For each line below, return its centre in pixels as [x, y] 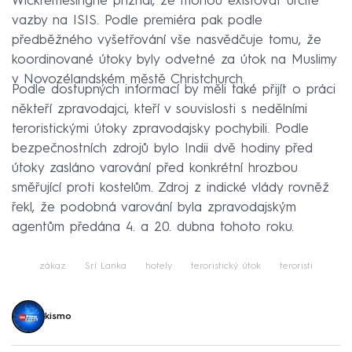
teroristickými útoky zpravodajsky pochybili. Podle [160, 129]
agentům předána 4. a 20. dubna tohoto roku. [153, 227]
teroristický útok [226, 266]
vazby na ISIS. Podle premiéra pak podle [137, 20]
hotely [159, 266]
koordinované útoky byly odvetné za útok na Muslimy [174, 60]
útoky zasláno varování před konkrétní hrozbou [155, 168]
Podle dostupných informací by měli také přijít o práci [174, 90]
